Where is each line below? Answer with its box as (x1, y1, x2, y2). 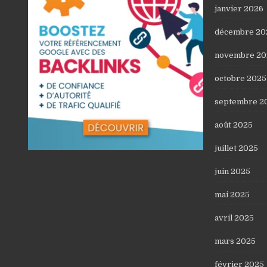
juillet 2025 (214, 143, 258, 153)
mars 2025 (214, 236, 256, 246)
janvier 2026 (214, 4, 263, 13)
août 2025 (214, 120, 253, 129)
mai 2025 (214, 190, 250, 199)
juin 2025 (214, 166, 250, 176)
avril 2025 (214, 213, 254, 222)
